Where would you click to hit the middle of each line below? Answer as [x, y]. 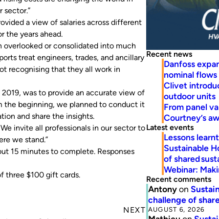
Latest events [170, 127]
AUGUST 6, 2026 [176, 209]
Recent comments [178, 179]
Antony [162, 189]
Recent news [169, 54]
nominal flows [190, 74]
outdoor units [189, 96]
